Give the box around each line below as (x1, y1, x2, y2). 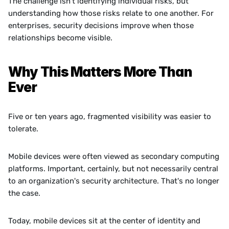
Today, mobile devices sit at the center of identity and (8, 216, 200, 225)
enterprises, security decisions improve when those (8, 21, 194, 30)
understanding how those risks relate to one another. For (8, 9, 214, 18)
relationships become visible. (8, 33, 112, 42)
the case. (8, 189, 40, 198)
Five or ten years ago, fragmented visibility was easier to (8, 112, 211, 121)
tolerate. (8, 124, 38, 133)
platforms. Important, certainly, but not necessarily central (8, 164, 218, 173)
